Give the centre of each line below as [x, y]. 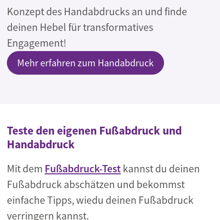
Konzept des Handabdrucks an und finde [97, 12]
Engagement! [37, 43]
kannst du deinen [160, 169]
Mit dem [26, 169]
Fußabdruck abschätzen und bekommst [96, 185]
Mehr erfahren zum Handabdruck [85, 63]
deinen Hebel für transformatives [80, 27]
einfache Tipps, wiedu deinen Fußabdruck [100, 200]
